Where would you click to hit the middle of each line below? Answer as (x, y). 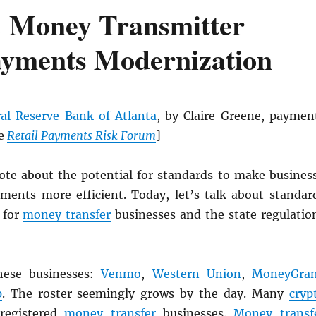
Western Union (196, 274)
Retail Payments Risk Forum (81, 135)
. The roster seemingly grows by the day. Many (145, 293)
